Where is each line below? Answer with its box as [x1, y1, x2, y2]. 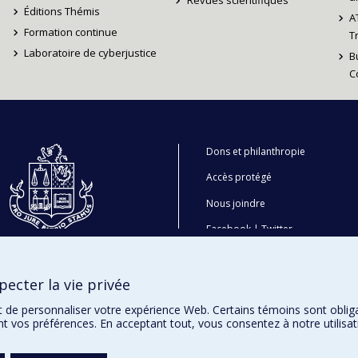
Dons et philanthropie [206, 144, 306, 158]
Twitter [261, 222, 293, 236]
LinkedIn [206, 248, 245, 262]
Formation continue [24, 25, 118, 39]
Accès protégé [206, 170, 272, 184]
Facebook [206, 222, 252, 236]
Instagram [254, 248, 300, 262]
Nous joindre [206, 196, 266, 210]
